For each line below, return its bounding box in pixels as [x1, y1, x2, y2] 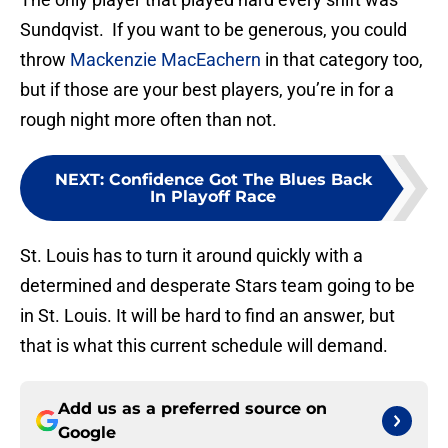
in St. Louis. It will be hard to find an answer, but [20, 305, 395, 327]
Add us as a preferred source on [58, 399, 327, 419]
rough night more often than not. [20, 109, 277, 131]
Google [58, 423, 116, 443]
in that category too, [261, 49, 423, 71]
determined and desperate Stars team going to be [20, 275, 415, 297]
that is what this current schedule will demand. [20, 335, 388, 357]
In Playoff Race [150, 187, 276, 207]
